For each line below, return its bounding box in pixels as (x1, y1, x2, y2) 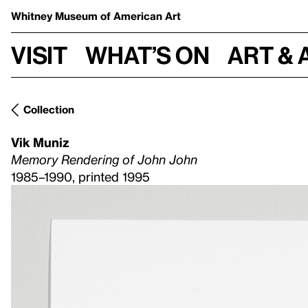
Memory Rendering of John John (11, 152, 197, 166)
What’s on (85, 41, 210, 69)
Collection (23, 103, 74, 115)
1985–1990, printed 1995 (11, 169, 150, 184)
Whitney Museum (11, 10, 100, 22)
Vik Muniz (11, 135, 69, 149)
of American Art (100, 10, 181, 22)
